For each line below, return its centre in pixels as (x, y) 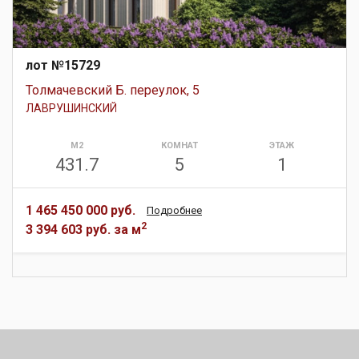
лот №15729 (63, 65)
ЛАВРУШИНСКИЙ (71, 108)
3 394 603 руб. (68, 229)
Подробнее (174, 210)
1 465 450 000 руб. (81, 210)
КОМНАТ (179, 145)
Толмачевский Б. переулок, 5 (113, 90)
